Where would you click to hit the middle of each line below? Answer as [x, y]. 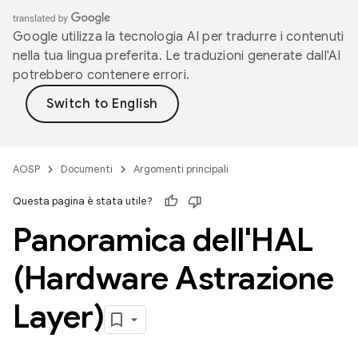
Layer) [58, 316]
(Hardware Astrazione [173, 278]
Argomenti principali [181, 169]
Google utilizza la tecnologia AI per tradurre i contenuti [179, 37]
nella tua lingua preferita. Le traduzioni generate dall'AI [177, 56]
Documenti [87, 169]
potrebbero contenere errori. [101, 75]
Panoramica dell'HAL [163, 240]
